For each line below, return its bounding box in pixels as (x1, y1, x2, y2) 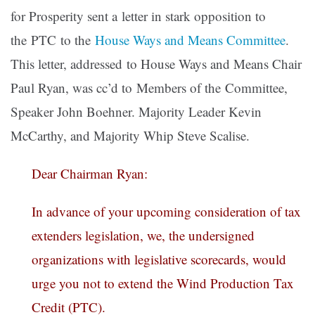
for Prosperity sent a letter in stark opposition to (11, 7, 266, 25)
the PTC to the (11, 31, 95, 49)
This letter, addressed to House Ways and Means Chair (11, 55, 302, 73)
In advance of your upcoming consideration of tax (32, 202, 301, 221)
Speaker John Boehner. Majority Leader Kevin (11, 103, 262, 121)
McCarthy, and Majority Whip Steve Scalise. (11, 127, 250, 145)
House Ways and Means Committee (95, 31, 285, 49)
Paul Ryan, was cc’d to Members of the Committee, (11, 79, 288, 97)
